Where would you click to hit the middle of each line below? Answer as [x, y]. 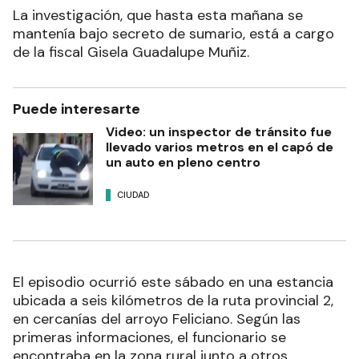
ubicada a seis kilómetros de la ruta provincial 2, [173, 300]
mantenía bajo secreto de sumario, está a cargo [173, 33]
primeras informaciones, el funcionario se [149, 337]
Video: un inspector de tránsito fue [219, 131]
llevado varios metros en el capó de [220, 147]
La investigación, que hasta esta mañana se [158, 15]
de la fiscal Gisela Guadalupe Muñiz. [131, 52]
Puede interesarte [77, 109]
